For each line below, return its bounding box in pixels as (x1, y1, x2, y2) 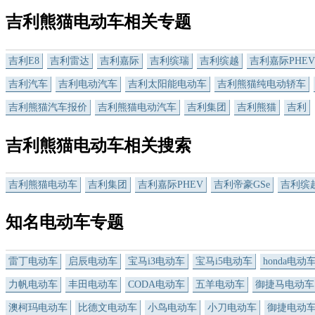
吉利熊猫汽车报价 (8, 101, 87, 112)
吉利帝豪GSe (214, 179, 270, 190)
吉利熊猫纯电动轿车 (217, 78, 306, 89)
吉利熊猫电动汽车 (98, 101, 176, 112)
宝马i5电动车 (195, 256, 252, 267)
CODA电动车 (128, 279, 185, 290)
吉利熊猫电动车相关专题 (6, 12, 191, 31)
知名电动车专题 (6, 213, 124, 232)
